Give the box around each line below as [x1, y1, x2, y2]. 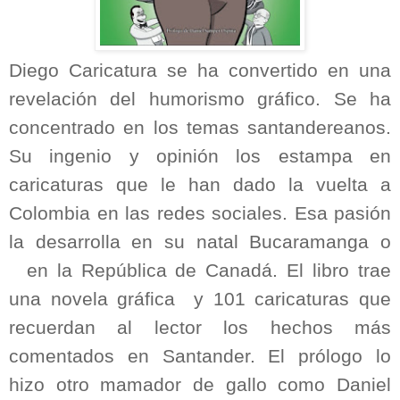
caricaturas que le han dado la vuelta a [9, 173, 391, 196]
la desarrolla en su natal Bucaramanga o [9, 230, 391, 253]
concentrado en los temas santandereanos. [9, 116, 391, 138]
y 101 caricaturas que [194, 287, 392, 310]
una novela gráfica [9, 287, 176, 310]
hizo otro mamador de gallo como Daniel [9, 373, 391, 396]
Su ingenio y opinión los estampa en [9, 145, 391, 167]
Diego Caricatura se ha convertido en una [9, 59, 391, 81]
